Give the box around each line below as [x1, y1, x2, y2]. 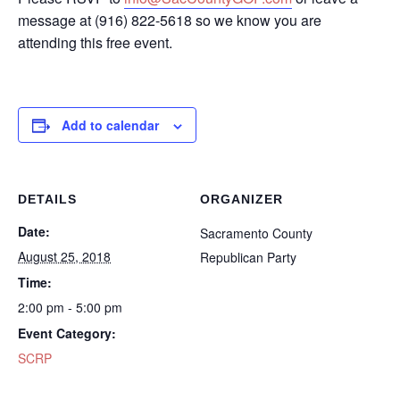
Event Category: [18, 324, 116, 342]
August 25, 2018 [18, 247, 111, 265]
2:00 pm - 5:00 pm [18, 298, 122, 316]
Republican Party [200, 248, 296, 266]
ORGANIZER [200, 192, 283, 206]
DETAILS [18, 192, 77, 206]
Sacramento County [200, 224, 312, 242]
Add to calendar [62, 116, 159, 134]
